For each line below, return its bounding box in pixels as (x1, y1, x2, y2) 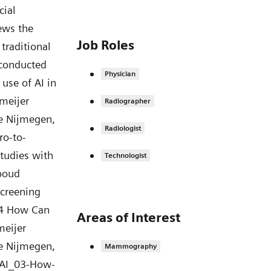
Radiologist (105, 123, 141, 133)
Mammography (105, 241, 157, 251)
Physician (105, 69, 135, 79)
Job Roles (77, 38, 134, 53)
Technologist (105, 151, 146, 160)
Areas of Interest (77, 210, 180, 226)
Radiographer (105, 96, 151, 106)
